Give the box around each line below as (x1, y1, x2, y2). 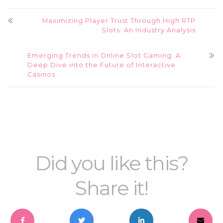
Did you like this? (34, 151, 189, 175)
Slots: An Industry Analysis (102, 26, 196, 34)
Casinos (27, 71, 55, 78)
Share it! (75, 176, 148, 200)
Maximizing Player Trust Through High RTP (42, 17, 196, 24)
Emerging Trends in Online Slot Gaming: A (27, 52, 181, 59)
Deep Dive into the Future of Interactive (27, 61, 176, 69)
